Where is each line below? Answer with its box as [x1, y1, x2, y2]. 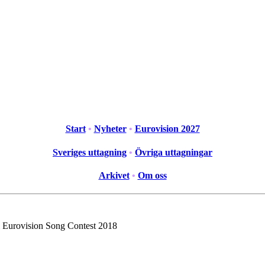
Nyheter [93, 124, 127, 134]
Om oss [137, 170, 167, 180]
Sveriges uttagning [53, 147, 127, 157]
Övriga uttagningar [135, 147, 212, 157]
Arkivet [98, 170, 130, 180]
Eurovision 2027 [134, 124, 200, 134]
